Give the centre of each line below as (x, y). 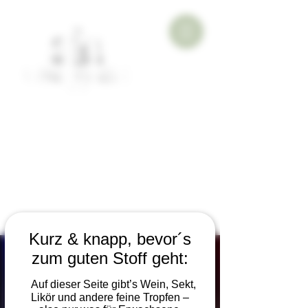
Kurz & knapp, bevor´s (110, 239)
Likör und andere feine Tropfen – (110, 297)
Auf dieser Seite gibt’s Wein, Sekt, (110, 284)
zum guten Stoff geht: (110, 258)
